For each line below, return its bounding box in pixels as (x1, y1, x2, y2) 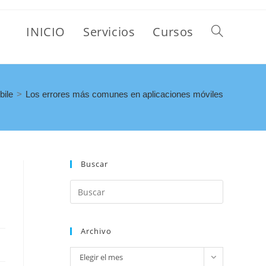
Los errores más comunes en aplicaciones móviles (26, 89, 223, 99)
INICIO (26, 24, 65, 40)
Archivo (81, 226, 112, 236)
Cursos (153, 24, 194, 40)
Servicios (83, 24, 135, 40)
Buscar (81, 159, 108, 169)
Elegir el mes (80, 252, 123, 262)
